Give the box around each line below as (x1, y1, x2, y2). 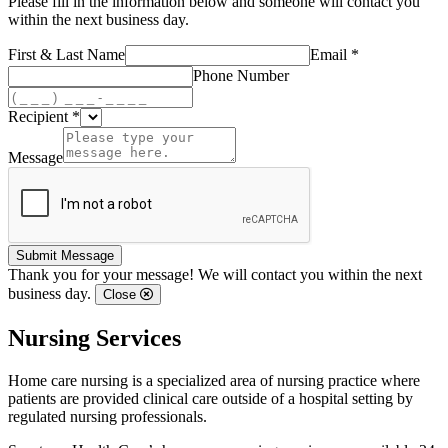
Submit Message (16, 247, 114, 263)
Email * (310, 45, 359, 63)
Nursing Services (8, 324, 181, 351)
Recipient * (8, 107, 80, 125)
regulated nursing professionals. (8, 407, 207, 425)
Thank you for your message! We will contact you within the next (8, 265, 422, 283)
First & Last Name (8, 45, 125, 63)
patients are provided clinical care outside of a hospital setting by (8, 389, 413, 407)
